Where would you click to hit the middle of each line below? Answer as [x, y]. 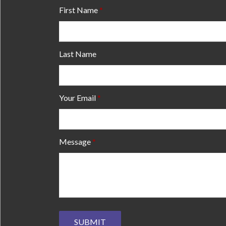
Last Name [78, 53]
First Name [78, 10]
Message [75, 141]
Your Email [77, 97]
